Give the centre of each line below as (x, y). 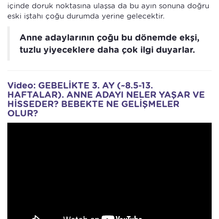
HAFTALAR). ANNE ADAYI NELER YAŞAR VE (106, 95)
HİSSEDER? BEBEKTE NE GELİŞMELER (93, 104)
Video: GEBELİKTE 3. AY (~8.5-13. (80, 86)
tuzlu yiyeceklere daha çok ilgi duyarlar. (107, 50)
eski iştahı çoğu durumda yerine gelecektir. (86, 16)
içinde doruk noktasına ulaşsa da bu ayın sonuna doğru (108, 6)
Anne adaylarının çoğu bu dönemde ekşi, (109, 38)
